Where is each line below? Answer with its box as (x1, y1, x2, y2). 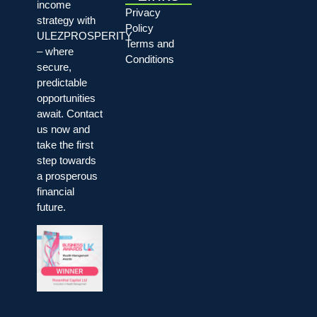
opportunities (36, 91, 96, 104)
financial (36, 185, 74, 197)
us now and (36, 122, 90, 135)
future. (36, 200, 66, 213)
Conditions (125, 52, 175, 65)
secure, (36, 60, 71, 73)
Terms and (125, 37, 175, 50)
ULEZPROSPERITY (36, 29, 132, 42)
